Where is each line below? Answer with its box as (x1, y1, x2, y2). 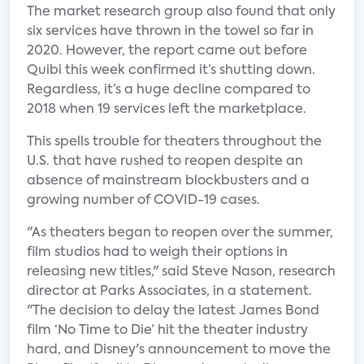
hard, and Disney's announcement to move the (27, 344, 331, 357)
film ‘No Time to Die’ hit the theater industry (27, 324, 308, 337)
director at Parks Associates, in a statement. (27, 285, 312, 298)
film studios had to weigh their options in (27, 246, 288, 259)
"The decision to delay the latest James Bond (27, 305, 319, 318)
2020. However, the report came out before (27, 45, 307, 58)
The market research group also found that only (27, 6, 336, 19)
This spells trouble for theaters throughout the (27, 136, 322, 149)
